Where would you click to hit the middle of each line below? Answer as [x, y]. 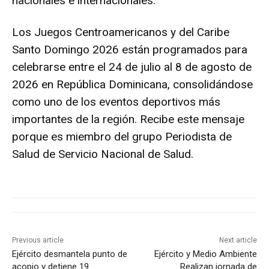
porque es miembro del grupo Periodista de [122, 137]
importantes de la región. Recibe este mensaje [128, 119]
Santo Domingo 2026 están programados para [130, 50]
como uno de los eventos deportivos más [116, 102]
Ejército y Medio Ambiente [205, 254]
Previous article [38, 240]
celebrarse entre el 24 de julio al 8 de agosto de [132, 67]
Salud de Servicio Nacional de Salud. [103, 154]
